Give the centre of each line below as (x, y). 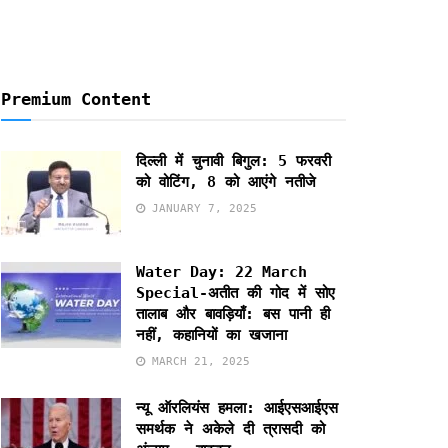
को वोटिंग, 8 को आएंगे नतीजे (226, 182)
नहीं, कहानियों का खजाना (211, 334)
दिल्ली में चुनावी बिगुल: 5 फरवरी (233, 161)
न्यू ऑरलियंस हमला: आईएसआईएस (237, 407)
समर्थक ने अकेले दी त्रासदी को (230, 428)
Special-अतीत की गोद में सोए (235, 292)
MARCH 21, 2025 (197, 361)
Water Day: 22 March (221, 271)
